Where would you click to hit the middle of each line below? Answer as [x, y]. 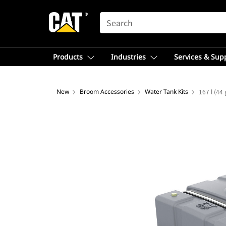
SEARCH [114, 17]
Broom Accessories [107, 92]
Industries [128, 57]
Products [68, 57]
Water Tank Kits [166, 92]
